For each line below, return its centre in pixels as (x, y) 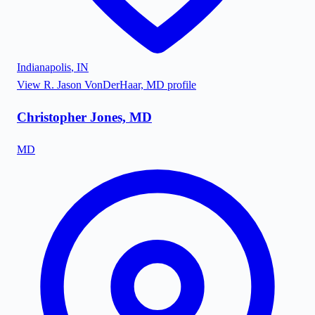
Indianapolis (44, 67)
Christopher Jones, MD (84, 117)
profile (180, 85)
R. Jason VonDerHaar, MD (104, 85)
